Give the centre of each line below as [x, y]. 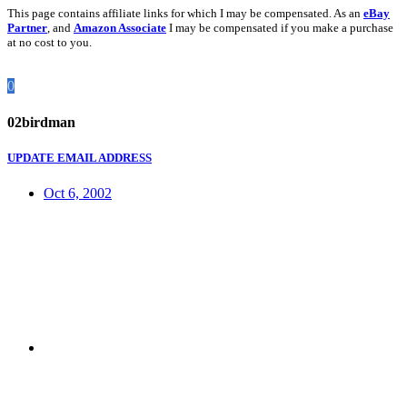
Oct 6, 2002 [78, 194]
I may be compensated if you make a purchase [280, 28]
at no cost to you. [50, 43]
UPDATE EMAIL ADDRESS [79, 157]
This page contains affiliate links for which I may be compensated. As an [185, 14]
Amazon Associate [120, 28]
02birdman [41, 122]
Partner [27, 28]
